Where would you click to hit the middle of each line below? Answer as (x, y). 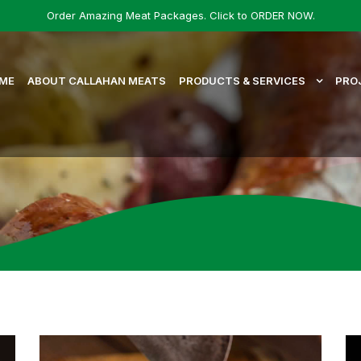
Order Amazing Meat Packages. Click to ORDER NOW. (180, 15)
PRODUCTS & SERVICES (243, 81)
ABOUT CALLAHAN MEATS (97, 81)
